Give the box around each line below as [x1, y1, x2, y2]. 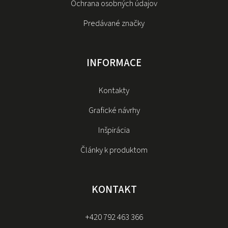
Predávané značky [83, 17, 145, 30]
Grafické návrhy [88, 104, 140, 117]
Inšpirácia [98, 124, 130, 136]
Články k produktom [80, 144, 148, 156]
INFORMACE [87, 54, 141, 70]
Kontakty [99, 84, 129, 97]
